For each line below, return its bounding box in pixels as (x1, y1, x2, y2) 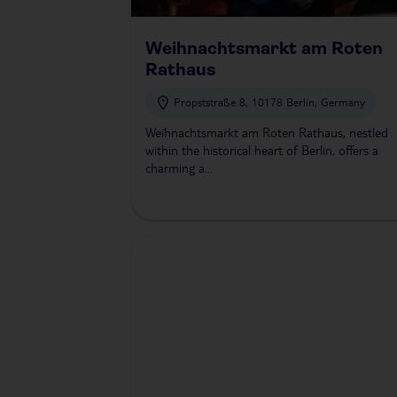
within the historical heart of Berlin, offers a (145, 142, 378, 159)
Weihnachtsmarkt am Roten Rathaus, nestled (145, 124, 388, 141)
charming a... (145, 160, 213, 176)
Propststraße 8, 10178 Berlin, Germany (174, 95, 365, 109)
